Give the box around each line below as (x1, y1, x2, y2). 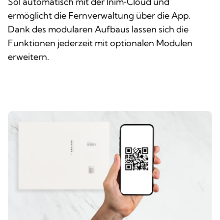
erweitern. (8, 51, 49, 62)
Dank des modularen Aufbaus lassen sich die (8, 23, 189, 35)
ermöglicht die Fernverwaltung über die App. (8, 9, 191, 21)
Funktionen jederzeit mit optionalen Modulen (8, 37, 192, 49)
